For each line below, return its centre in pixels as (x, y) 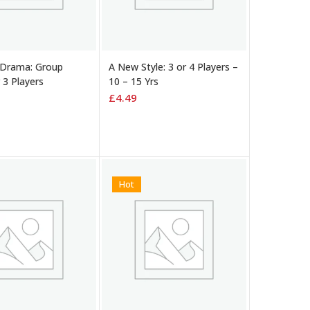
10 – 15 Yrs (134, 82)
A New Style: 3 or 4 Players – (173, 67)
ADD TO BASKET (149, 51)
